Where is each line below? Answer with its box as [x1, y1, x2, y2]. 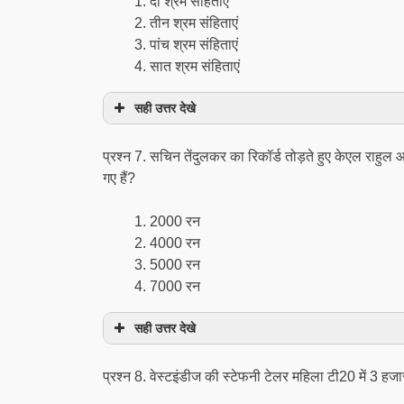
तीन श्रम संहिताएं [150, 15, 238, 31]
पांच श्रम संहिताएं [150, 37, 238, 52]
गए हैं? [103, 170, 135, 186]
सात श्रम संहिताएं [150, 59, 240, 74]
